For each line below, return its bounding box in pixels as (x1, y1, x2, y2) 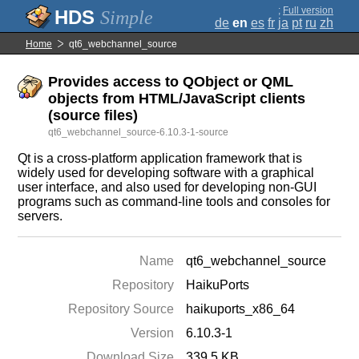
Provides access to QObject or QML (48, 74, 294, 90)
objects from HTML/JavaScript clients (48, 91, 306, 107)
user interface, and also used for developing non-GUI (18, 180, 317, 194)
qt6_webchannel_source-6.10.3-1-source (48, 127, 229, 138)
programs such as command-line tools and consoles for (18, 195, 331, 208)
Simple (100, 7, 153, 28)
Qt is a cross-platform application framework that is (18, 151, 303, 165)
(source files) (48, 107, 139, 123)
